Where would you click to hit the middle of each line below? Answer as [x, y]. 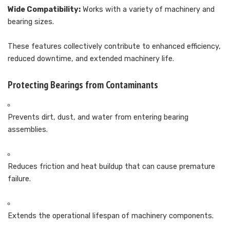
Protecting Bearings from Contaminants [83, 84]
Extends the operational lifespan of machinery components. [111, 216]
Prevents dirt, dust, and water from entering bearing [98, 118]
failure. [19, 179]
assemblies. [28, 130]
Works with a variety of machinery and [148, 9]
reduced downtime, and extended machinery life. [91, 59]
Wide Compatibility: [44, 9]
